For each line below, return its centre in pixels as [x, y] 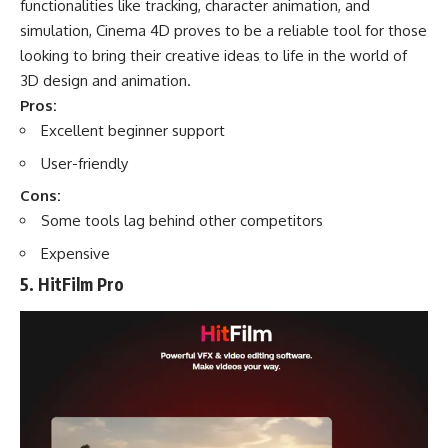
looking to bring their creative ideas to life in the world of [213, 56]
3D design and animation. [105, 81]
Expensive [75, 253]
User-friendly [84, 163]
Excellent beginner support [133, 131]
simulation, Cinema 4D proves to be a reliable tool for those [223, 31]
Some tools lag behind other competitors [182, 221]
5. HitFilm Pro [72, 284]
